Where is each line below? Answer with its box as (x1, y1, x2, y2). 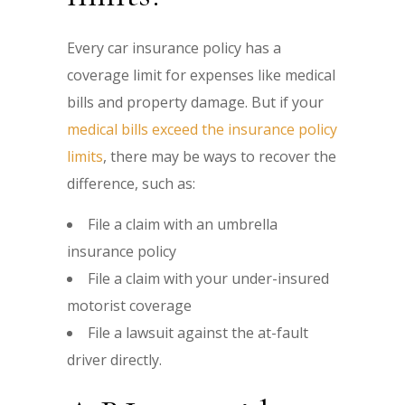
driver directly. (67, 349, 162, 370)
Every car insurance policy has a (67, 37, 281, 58)
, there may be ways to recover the (103, 146, 336, 166)
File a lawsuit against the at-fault (88, 322, 308, 343)
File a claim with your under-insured (88, 268, 329, 288)
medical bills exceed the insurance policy (67, 118, 337, 139)
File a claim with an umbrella (88, 213, 278, 234)
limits (67, 146, 103, 166)
